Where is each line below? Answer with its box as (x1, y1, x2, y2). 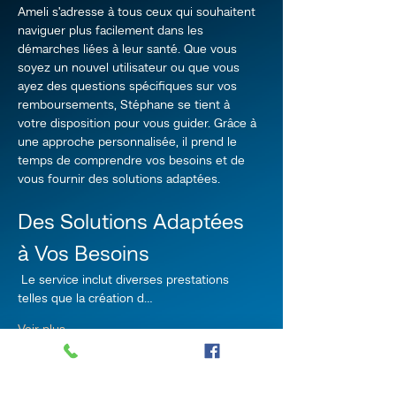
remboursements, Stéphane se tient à (18, 99, 233, 111)
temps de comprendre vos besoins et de (18, 155, 248, 167)
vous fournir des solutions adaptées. (18, 173, 220, 186)
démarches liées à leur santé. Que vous (18, 43, 240, 56)
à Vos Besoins (18, 245, 149, 266)
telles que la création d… (18, 293, 152, 305)
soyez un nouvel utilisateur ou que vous (18, 62, 243, 74)
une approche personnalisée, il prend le (18, 136, 240, 148)
